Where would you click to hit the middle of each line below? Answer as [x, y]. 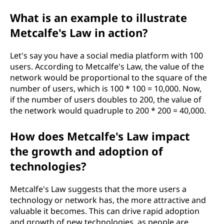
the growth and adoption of [86, 151]
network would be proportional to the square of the [108, 77]
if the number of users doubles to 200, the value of [106, 99]
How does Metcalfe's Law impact [100, 136]
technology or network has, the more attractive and [108, 200]
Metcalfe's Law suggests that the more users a [98, 189]
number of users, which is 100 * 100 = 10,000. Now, [106, 88]
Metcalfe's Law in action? [79, 32]
